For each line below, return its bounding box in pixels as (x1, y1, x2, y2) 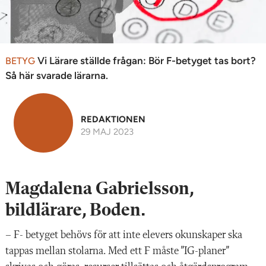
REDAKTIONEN (81, 113, 145, 124)
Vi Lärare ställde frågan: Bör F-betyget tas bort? (35, 54, 256, 66)
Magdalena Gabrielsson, (5, 180, 194, 198)
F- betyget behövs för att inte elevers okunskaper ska (14, 229, 242, 240)
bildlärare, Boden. (5, 201, 145, 220)
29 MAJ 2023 (81, 126, 134, 137)
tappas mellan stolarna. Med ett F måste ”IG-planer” (5, 245, 229, 256)
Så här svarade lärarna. (5, 69, 108, 81)
